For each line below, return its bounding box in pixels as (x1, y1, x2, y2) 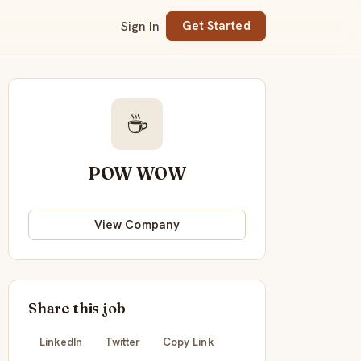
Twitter (104, 334, 141, 349)
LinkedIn (39, 334, 83, 349)
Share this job (28, 298, 126, 317)
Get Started (181, 18, 251, 35)
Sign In (121, 17, 160, 35)
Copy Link (163, 334, 214, 349)
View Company (94, 216, 180, 233)
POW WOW (88, 162, 186, 185)
